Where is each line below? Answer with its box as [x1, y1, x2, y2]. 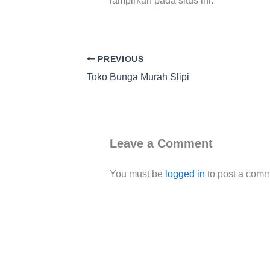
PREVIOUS [95, 54, 144, 64]
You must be [110, 168, 165, 179]
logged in [165, 168, 205, 179]
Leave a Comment [110, 136, 213, 150]
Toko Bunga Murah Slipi [87, 71, 189, 82]
